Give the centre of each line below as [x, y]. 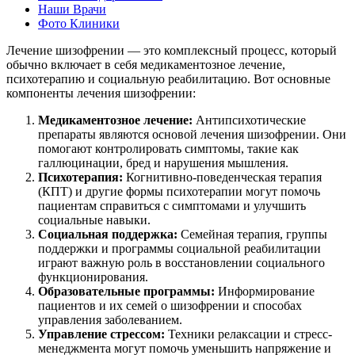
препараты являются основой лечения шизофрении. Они [192, 134]
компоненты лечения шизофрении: [101, 93]
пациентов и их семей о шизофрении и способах [170, 305]
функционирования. [93, 277]
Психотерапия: [80, 177]
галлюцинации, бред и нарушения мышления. [163, 162]
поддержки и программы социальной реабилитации [179, 248]
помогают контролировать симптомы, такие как [168, 148]
